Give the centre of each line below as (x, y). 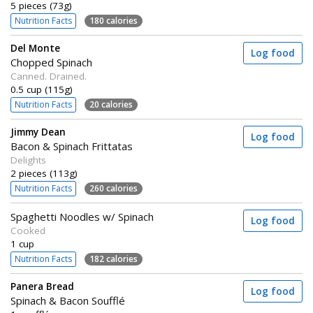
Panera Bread (42, 286)
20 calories (111, 104)
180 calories (114, 20)
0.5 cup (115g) (42, 89)
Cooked (28, 231)
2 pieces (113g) (44, 173)
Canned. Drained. (49, 76)
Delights (28, 160)
